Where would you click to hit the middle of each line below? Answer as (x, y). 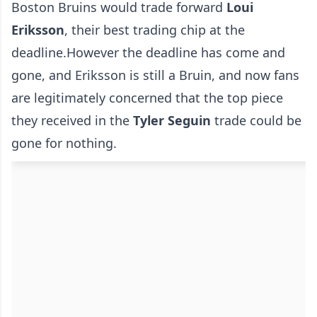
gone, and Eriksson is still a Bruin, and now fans (155, 75)
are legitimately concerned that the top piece (147, 98)
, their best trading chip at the (155, 30)
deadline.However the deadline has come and (148, 53)
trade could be (256, 121)
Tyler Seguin (172, 121)
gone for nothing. (64, 143)
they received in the (72, 121)
